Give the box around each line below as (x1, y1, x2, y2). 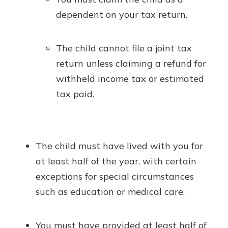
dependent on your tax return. (56, 9, 187, 20)
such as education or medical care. (36, 186, 185, 197)
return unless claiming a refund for (56, 58, 206, 69)
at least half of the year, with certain (36, 155, 196, 167)
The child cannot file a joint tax (56, 42, 192, 54)
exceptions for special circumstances (36, 170, 194, 182)
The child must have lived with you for (36, 140, 203, 152)
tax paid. (56, 88, 94, 100)
